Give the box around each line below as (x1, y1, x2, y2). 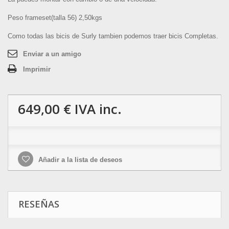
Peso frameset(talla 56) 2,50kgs (8, 14, 102, 21)
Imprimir (23, 65, 51, 73)
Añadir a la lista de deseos (36, 156, 122, 164)
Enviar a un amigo (23, 50, 81, 58)
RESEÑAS (18, 198, 59, 210)
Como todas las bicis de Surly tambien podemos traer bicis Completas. (8, 32, 218, 40)
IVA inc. (71, 100, 122, 118)
